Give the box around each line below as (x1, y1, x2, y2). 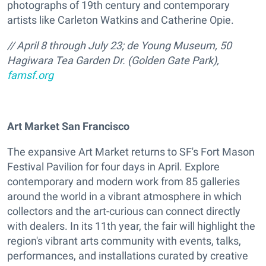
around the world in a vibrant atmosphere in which (7, 190, 242, 203)
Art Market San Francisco (7, 120, 129, 133)
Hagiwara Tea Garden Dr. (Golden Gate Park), (7, 54, 219, 67)
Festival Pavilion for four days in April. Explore (7, 160, 220, 173)
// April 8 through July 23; (7, 39, 126, 52)
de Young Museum (126, 39, 215, 52)
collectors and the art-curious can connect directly (7, 205, 240, 218)
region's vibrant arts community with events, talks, (7, 235, 241, 248)
